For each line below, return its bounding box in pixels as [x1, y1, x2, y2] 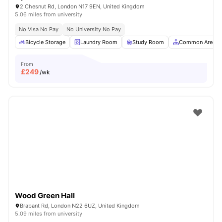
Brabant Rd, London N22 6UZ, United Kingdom [20, 202, 140, 209]
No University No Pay [66, 26, 121, 33]
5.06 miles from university [15, 11, 82, 18]
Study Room [132, 39, 164, 46]
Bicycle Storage [25, 39, 65, 46]
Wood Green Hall [15, 191, 75, 200]
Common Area [179, 39, 216, 46]
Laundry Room [80, 39, 117, 46]
